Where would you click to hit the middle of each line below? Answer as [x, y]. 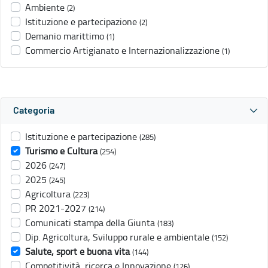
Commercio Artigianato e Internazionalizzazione [122, 51]
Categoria [34, 111]
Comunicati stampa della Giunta [90, 223]
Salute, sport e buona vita [77, 252]
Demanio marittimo [65, 36]
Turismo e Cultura [61, 151]
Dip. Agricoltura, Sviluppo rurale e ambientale [117, 237]
